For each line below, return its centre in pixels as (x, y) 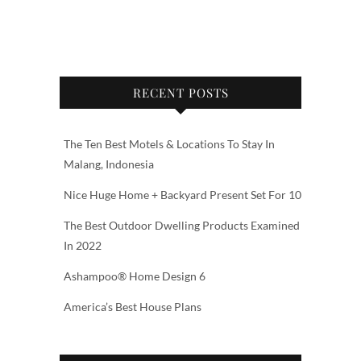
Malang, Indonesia (109, 164)
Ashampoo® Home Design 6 (135, 276)
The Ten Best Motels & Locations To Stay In (169, 144)
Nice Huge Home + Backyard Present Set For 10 (183, 195)
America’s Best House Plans (133, 307)
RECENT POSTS (180, 93)
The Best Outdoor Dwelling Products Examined (182, 226)
